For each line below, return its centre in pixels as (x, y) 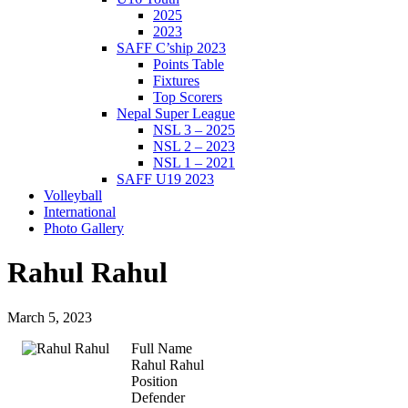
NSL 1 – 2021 (194, 163)
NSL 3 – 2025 (194, 130)
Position (154, 381)
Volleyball (73, 195)
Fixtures (176, 81)
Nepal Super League (176, 113)
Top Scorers (188, 97)
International (80, 212)
